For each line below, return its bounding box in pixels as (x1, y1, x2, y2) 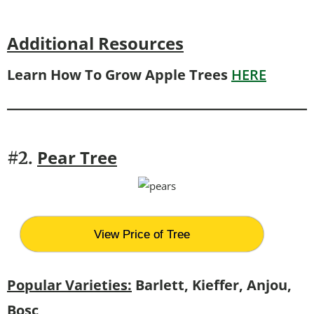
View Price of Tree (94, 227, 191, 241)
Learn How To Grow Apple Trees (7, 64, 231, 84)
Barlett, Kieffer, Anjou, (132, 275, 292, 294)
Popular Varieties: (7, 275, 132, 294)
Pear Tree (37, 145, 117, 169)
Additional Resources (7, 31, 184, 55)
